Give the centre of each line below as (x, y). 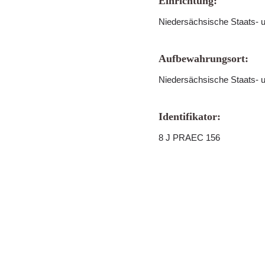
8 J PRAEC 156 (189, 138)
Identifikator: (190, 117)
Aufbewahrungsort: (203, 59)
